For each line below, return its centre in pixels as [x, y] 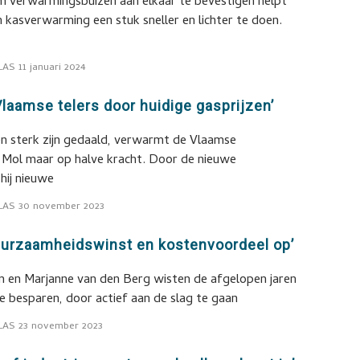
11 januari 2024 [52, 68]
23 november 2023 [61, 327]
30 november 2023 [62, 207]
